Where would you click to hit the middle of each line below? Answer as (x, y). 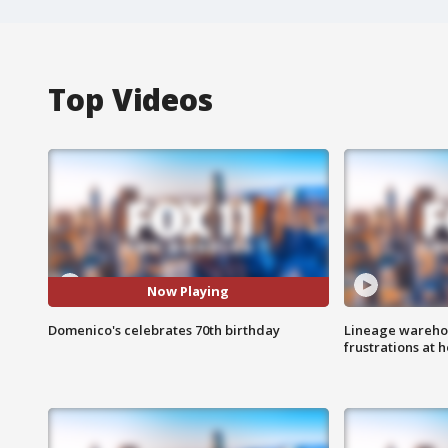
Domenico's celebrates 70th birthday (164, 329)
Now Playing (188, 291)
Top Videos (130, 99)
